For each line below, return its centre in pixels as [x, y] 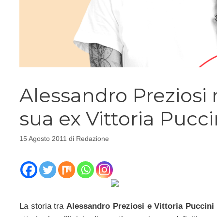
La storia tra [43, 206]
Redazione [93, 139]
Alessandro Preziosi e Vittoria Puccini [140, 206]
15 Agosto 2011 [43, 139]
